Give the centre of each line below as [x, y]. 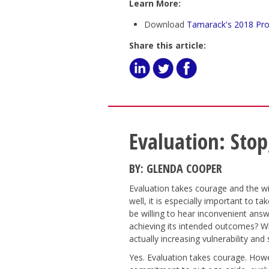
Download [165, 24]
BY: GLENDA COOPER [175, 168]
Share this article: [167, 45]
